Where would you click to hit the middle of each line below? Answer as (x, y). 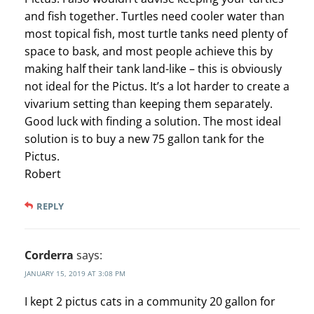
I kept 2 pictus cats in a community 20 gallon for (150, 302)
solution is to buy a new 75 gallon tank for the (144, 139)
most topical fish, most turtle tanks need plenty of (156, 34)
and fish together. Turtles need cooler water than (155, 16)
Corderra (49, 255)
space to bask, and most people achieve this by (149, 52)
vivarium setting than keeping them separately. (149, 104)
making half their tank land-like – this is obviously (153, 69)
